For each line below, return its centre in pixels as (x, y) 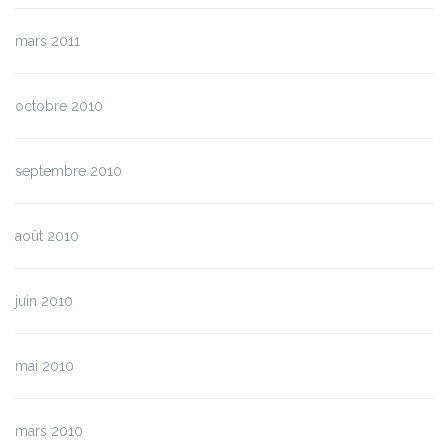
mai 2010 (44, 366)
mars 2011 (47, 41)
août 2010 (47, 236)
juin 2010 (44, 301)
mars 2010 (49, 431)
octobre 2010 (59, 106)
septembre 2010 (68, 171)
